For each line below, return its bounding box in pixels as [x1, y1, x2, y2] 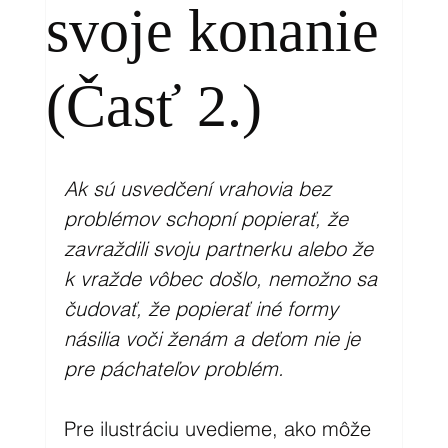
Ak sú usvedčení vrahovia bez [63, 175, 337, 201]
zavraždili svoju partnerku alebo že [63, 235, 379, 261]
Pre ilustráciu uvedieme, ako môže [63, 415, 377, 441]
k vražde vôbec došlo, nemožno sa [63, 265, 383, 291]
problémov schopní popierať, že [63, 205, 354, 231]
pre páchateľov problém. [63, 355, 284, 381]
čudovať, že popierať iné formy [63, 295, 344, 321]
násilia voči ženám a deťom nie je [63, 325, 366, 351]
